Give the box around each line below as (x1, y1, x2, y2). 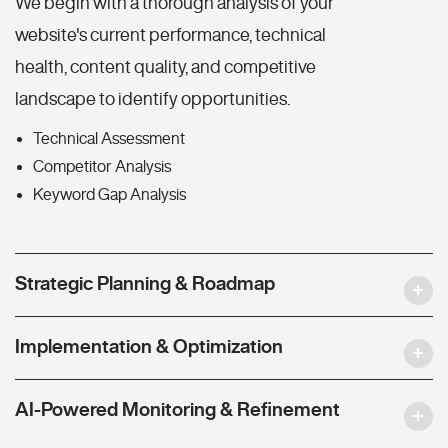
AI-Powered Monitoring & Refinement (15, 399, 340, 419)
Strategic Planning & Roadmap (15, 273, 275, 293)
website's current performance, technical (15, 25, 326, 44)
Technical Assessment (33, 130, 185, 147)
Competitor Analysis (33, 158, 171, 175)
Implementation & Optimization (15, 336, 283, 356)
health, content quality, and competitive (15, 57, 316, 76)
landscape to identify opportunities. (15, 89, 290, 108)
